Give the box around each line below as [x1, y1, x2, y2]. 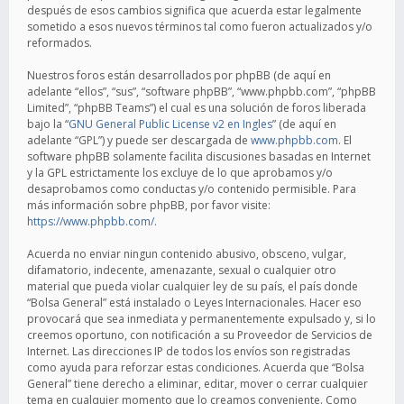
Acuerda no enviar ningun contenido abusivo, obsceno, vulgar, [27, 246, 346, 262]
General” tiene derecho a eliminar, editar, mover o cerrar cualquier [27, 376, 368, 391]
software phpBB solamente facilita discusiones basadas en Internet [27, 149, 371, 164]
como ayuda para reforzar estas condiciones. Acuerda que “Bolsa [27, 360, 364, 375]
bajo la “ [27, 116, 69, 132]
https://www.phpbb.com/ [27, 214, 154, 229]
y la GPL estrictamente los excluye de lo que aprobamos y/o [27, 165, 333, 180]
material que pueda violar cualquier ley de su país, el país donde [27, 279, 358, 294]
